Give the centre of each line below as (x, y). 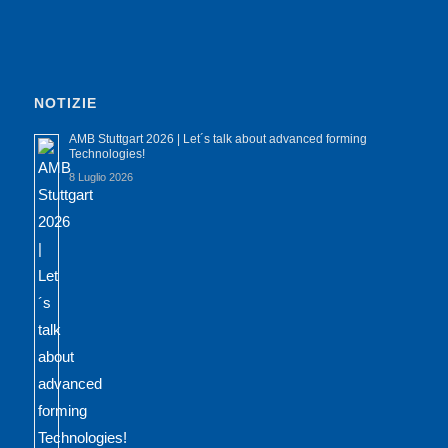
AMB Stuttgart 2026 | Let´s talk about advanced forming (217, 139)
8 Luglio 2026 (100, 177)
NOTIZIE (65, 103)
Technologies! (106, 154)
